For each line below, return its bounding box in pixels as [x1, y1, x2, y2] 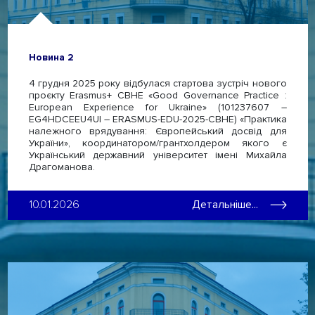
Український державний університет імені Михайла [28, 148, 287, 161]
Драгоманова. [28, 160, 95, 173]
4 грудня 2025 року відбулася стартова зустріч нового [28, 77, 287, 89]
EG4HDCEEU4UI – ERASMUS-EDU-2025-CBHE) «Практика [28, 112, 287, 125]
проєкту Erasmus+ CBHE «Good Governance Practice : [28, 89, 287, 101]
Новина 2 [28, 51, 74, 63]
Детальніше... [191, 198, 258, 211]
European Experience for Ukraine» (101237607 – [28, 101, 287, 113]
